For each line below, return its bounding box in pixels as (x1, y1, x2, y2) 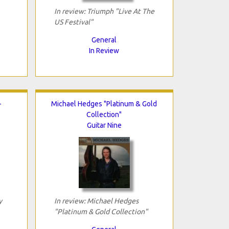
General (91, 35, 117, 44)
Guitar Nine (86, 121, 122, 129)
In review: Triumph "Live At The (54, 7, 154, 15)
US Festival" (54, 17, 93, 26)
